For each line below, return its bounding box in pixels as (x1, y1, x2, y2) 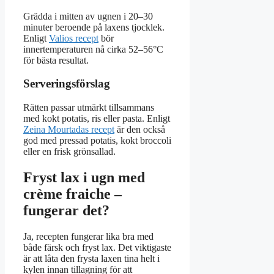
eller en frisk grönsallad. (23, 146, 116, 157)
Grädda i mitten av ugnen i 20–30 (23, 10, 153, 21)
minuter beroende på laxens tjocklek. (23, 21, 165, 32)
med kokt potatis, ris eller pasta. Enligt (23, 113, 170, 124)
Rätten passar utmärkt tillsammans (23, 102, 154, 113)
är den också (114, 124, 165, 135)
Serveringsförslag (23, 77, 110, 91)
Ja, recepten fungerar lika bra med (23, 231, 154, 242)
